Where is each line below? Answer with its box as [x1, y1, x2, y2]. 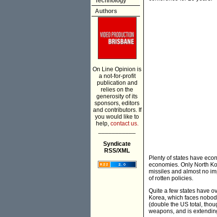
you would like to [95, 113, 139, 120]
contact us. [110, 120, 139, 127]
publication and [96, 79, 138, 86]
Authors [95, 8, 117, 15]
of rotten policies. [149, 175, 193, 182]
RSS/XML [104, 147, 130, 154]
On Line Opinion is [93, 66, 141, 73]
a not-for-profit [98, 73, 136, 79]
